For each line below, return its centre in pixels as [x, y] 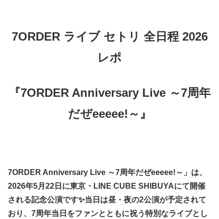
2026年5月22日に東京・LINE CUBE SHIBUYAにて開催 [107, 186]
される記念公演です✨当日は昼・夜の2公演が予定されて [107, 200]
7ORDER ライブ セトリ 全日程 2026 [109, 36]
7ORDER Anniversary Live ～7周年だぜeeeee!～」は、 [107, 173]
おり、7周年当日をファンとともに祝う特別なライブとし [108, 214]
